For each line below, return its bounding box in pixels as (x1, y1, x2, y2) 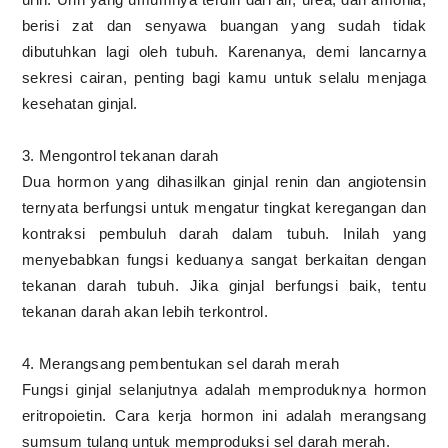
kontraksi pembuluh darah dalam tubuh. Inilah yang (21, 224, 427, 242)
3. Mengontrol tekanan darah (21, 146, 224, 164)
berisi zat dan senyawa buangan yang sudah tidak (21, 16, 427, 34)
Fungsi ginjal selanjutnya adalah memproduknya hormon (21, 380, 427, 398)
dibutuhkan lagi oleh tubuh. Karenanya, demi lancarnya (21, 42, 427, 60)
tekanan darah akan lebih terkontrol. (21, 302, 273, 320)
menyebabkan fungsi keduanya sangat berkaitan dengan (21, 250, 427, 268)
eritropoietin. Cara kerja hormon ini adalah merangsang (21, 406, 427, 424)
